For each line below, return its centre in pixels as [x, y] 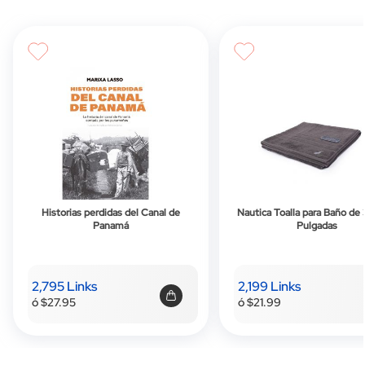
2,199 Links [269, 287]
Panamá [111, 225]
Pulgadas [317, 225]
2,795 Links [64, 287]
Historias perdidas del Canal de [111, 212]
